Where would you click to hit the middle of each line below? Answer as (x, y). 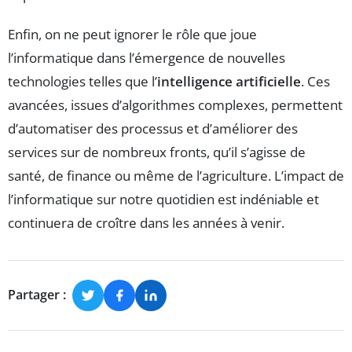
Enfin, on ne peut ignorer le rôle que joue (132, 34)
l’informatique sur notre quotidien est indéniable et (163, 199)
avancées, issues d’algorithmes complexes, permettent (175, 104)
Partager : (37, 295)
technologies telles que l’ (82, 81)
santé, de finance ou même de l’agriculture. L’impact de (176, 175)
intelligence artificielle (229, 81)
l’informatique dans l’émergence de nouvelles (147, 57)
